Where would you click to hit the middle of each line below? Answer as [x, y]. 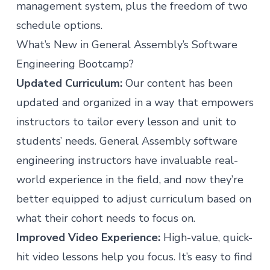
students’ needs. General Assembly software [127, 141]
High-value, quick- [206, 237]
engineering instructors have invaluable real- [127, 160]
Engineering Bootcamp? [76, 64]
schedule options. [61, 25]
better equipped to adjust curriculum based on [133, 199]
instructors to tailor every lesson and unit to [126, 122]
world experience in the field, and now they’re [130, 180]
